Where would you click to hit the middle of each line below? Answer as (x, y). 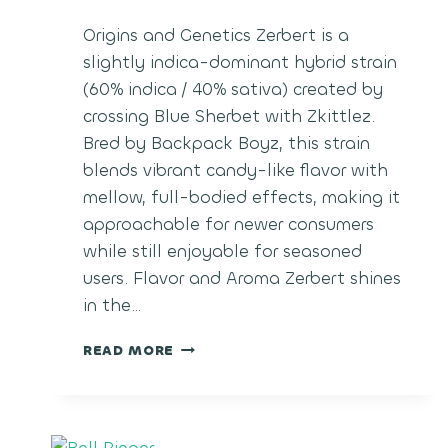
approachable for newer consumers (228, 225)
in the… (112, 306)
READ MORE (129, 351)
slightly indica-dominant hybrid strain (240, 63)
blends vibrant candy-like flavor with (235, 171)
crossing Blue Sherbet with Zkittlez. (229, 117)
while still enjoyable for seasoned (222, 252)
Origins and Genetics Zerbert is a (216, 36)
